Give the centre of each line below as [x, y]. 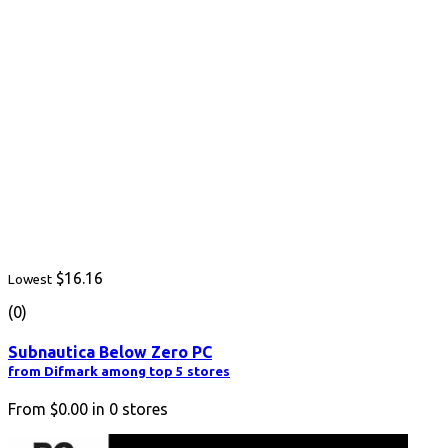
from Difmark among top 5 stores [119, 371]
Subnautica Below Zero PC [110, 351]
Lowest [30, 280]
